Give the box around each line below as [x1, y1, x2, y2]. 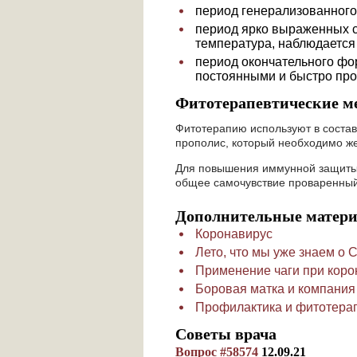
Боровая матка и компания [195, 282, 355, 296]
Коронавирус [195, 227, 273, 241]
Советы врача [175, 325, 277, 343]
